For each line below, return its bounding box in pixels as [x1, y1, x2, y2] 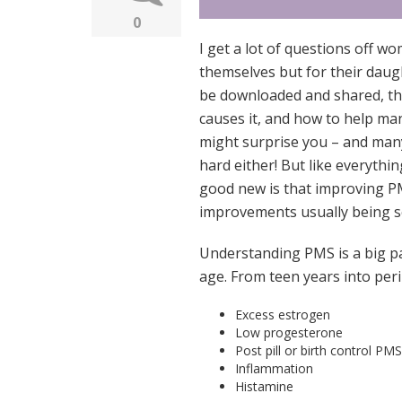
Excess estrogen [235, 305, 330, 323]
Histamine [235, 377, 297, 395]
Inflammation [235, 359, 313, 377]
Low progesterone [235, 323, 343, 341]
